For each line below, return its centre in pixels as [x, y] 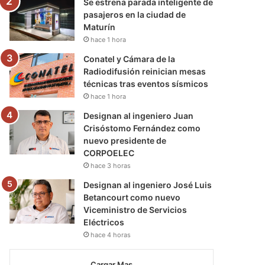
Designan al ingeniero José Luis [148, 185]
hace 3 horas [111, 165]
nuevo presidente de [125, 140]
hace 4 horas [111, 235]
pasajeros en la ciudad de [135, 14]
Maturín [100, 27]
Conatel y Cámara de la [130, 59]
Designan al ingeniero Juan [139, 115]
